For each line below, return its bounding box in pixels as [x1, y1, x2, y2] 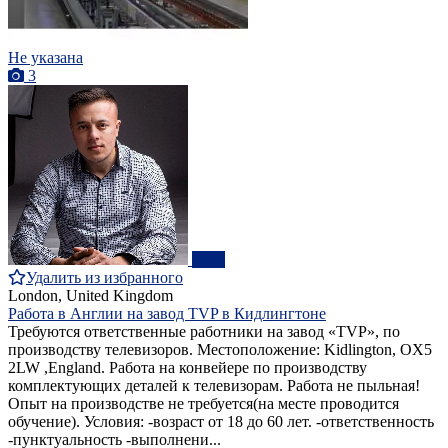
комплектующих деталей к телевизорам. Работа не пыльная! [8, 377, 420, 395]
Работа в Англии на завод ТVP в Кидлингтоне [8, 305, 326, 323]
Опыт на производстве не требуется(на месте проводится [8, 395, 399, 413]
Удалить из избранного [26, 269, 183, 287]
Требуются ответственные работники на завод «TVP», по [8, 323, 400, 341]
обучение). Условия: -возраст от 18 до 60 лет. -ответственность [8, 413, 434, 431]
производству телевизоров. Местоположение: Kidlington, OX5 [8, 341, 432, 359]
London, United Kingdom [8, 287, 173, 305]
